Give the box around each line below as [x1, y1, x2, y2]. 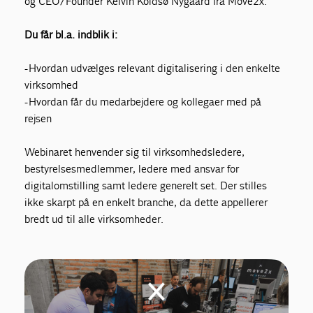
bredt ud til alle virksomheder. [24, 212, 164, 226]
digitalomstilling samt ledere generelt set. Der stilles [24, 179, 268, 192]
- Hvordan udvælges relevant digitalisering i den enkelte [24, 61, 281, 75]
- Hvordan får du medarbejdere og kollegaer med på [24, 95, 262, 108]
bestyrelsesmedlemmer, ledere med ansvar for [24, 162, 240, 175]
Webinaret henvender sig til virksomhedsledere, [24, 145, 245, 159]
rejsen [24, 112, 52, 125]
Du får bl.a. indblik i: [24, 28, 118, 41]
